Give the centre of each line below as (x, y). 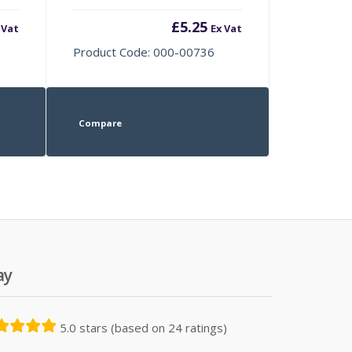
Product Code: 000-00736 (144, 51)
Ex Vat (226, 28)
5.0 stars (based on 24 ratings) (143, 327)
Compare (100, 123)
